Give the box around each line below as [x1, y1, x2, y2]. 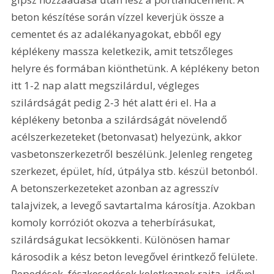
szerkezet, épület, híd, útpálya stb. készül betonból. [11, 164, 261, 179]
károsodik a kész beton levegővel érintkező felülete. [11, 250, 261, 264]
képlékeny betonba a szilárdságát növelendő [11, 113, 230, 127]
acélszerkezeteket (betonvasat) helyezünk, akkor [11, 130, 245, 144]
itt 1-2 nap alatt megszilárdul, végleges [11, 78, 202, 93]
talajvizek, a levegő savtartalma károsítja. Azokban [11, 198, 258, 213]
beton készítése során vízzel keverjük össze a [11, 10, 228, 24]
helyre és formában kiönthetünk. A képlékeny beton [11, 61, 262, 76]
